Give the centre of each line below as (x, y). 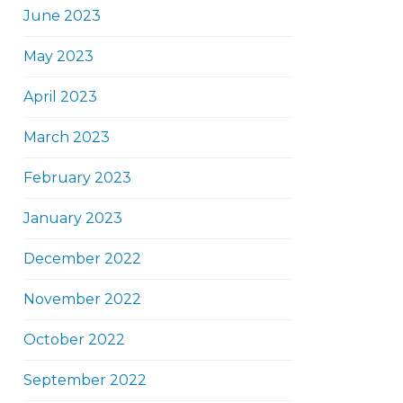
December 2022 (82, 259)
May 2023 (58, 56)
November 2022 (82, 299)
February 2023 (77, 178)
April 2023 (60, 97)
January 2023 (73, 218)
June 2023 (62, 16)
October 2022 (74, 340)
